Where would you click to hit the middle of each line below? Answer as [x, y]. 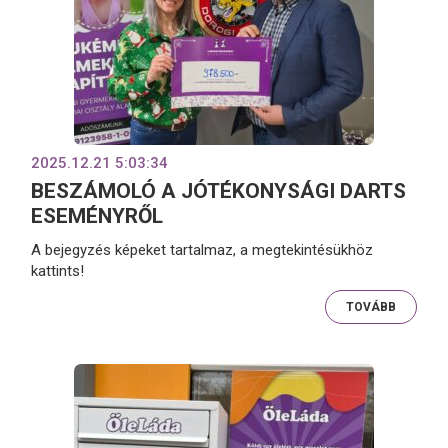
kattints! [58, 270]
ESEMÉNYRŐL [97, 216]
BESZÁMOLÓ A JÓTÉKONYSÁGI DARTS [219, 191]
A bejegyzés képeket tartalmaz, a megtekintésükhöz [202, 249]
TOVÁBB [370, 306]
